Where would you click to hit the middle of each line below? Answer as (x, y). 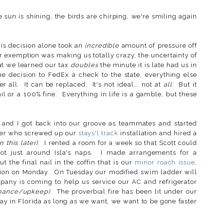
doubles (84, 65)
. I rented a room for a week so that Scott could (118, 143)
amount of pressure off (158, 46)
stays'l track (98, 133)
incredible (102, 46)
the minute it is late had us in (147, 65)
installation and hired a (157, 133)
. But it (184, 85)
